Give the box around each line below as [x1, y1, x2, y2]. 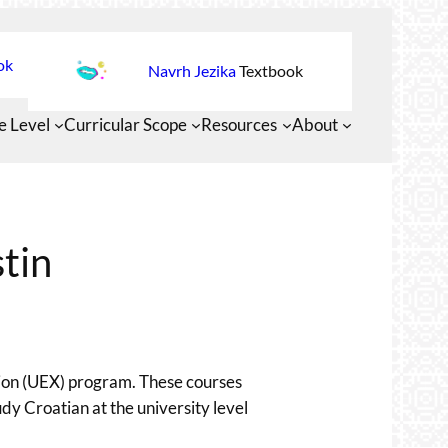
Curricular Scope [64, 113, 188, 135]
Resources [201, 113, 278, 135]
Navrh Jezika [148, 61, 236, 81]
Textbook [236, 61, 303, 81]
